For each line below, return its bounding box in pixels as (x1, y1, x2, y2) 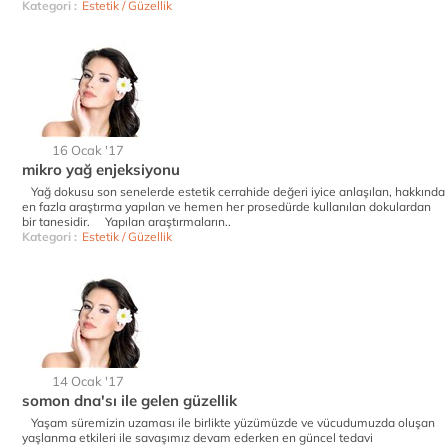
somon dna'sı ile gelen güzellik (22, 391, 237, 410)
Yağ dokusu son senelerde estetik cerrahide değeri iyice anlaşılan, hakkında (22, 184, 445, 199)
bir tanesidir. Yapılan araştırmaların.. (22, 214, 231, 229)
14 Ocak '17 (52, 373, 124, 389)
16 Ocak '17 (52, 142, 124, 158)
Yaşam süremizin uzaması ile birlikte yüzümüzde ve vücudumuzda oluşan (22, 415, 435, 430)
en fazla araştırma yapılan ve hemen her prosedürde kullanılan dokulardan (22, 199, 431, 214)
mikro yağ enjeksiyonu (22, 160, 180, 179)
